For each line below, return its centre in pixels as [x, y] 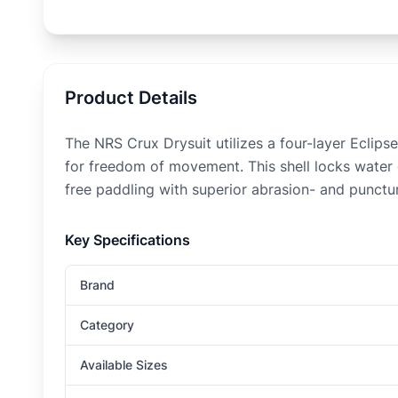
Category [107, 325]
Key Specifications [127, 240]
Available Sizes [124, 365]
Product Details [131, 98]
